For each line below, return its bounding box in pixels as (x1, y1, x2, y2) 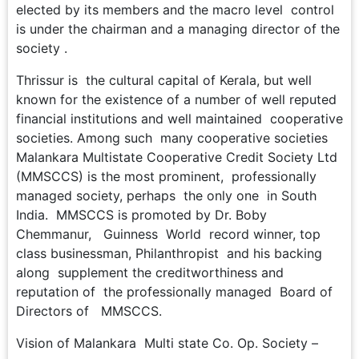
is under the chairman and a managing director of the (16, 20, 340, 37)
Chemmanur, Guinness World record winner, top (16, 225, 321, 242)
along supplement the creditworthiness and (16, 264, 284, 280)
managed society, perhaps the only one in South (16, 187, 317, 204)
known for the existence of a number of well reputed (16, 91, 337, 107)
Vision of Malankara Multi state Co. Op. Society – (16, 334, 318, 351)
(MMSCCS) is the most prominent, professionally (16, 167, 321, 184)
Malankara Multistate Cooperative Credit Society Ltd (16, 148, 337, 165)
